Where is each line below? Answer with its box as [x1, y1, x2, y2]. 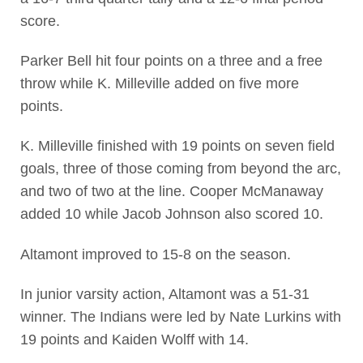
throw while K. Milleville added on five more [19, 75, 299, 92]
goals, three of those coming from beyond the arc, [19, 160, 341, 177]
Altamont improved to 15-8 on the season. [19, 246, 291, 263]
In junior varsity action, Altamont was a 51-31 [19, 285, 310, 302]
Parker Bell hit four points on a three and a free [19, 52, 322, 69]
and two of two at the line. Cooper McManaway [19, 183, 323, 200]
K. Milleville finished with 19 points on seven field [19, 138, 335, 155]
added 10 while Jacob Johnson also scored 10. [19, 206, 323, 223]
